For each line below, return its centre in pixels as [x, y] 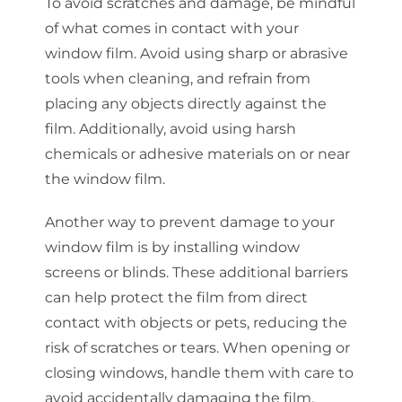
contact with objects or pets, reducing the [196, 322]
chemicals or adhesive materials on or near [197, 153]
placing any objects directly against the [185, 103]
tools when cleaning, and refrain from [177, 78]
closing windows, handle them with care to [199, 372]
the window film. [105, 179]
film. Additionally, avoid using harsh [170, 128]
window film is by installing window [172, 247]
